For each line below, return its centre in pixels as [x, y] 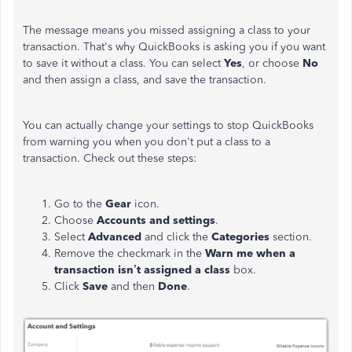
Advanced [116, 236]
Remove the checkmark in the [128, 253]
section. [292, 236]
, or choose [272, 63]
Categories [242, 236]
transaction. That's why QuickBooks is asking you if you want [174, 46]
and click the [178, 236]
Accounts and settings [156, 220]
